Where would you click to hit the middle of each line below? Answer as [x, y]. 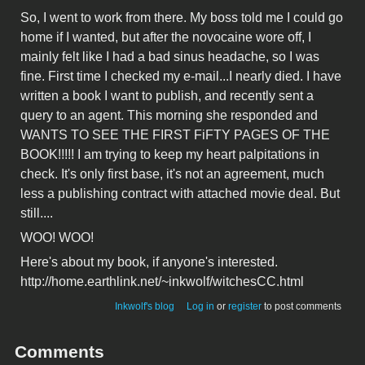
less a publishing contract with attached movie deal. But [180, 193]
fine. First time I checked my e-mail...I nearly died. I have [181, 76]
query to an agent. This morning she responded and [169, 115]
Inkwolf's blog [145, 306]
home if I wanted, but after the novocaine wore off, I [166, 37]
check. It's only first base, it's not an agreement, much [172, 174]
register [245, 306]
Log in [200, 306]
